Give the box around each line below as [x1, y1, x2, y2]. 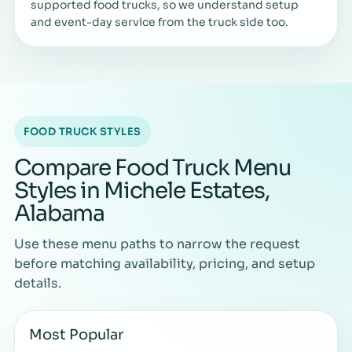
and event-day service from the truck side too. [31, 14, 288, 29]
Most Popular [29, 325, 123, 343]
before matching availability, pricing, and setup [14, 255, 315, 272]
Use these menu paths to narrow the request [14, 235, 300, 252]
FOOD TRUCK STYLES [24, 124, 141, 138]
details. [14, 274, 61, 291]
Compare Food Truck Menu [14, 153, 292, 181]
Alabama [14, 199, 105, 227]
